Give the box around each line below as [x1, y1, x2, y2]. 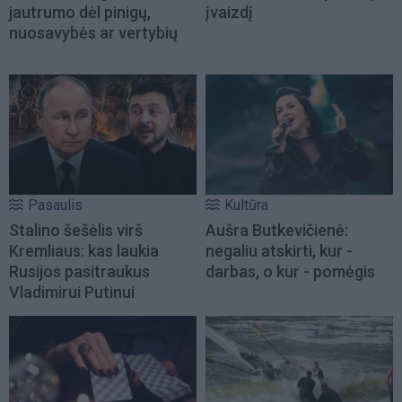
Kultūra [224, 196, 268, 214]
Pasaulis [28, 196, 83, 214]
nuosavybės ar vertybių [9, 22, 178, 42]
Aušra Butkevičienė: [205, 220, 348, 240]
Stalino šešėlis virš [9, 220, 143, 240]
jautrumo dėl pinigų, [9, 2, 151, 22]
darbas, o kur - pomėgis [205, 261, 375, 281]
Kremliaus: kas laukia [9, 240, 159, 260]
